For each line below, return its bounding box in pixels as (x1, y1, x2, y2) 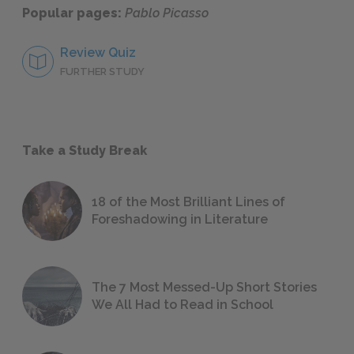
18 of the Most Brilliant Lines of (92, 194, 285, 210)
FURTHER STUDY (60, 66, 145, 78)
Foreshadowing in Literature (92, 212, 268, 228)
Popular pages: (22, 6, 125, 21)
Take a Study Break (22, 142, 147, 158)
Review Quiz (60, 45, 136, 61)
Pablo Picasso (125, 6, 209, 21)
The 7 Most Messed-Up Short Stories (92, 280, 317, 296)
